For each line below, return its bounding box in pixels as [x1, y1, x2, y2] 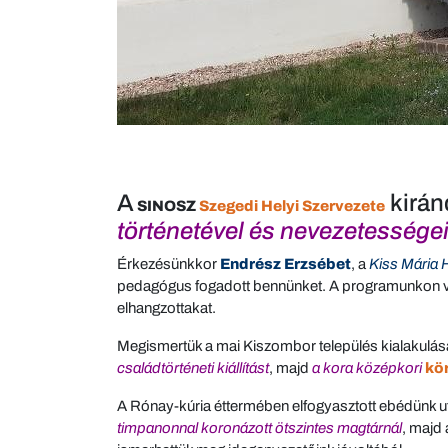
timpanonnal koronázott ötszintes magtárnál [117, 420, 402, 436]
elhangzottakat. [117, 300, 216, 316]
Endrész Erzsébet [220, 256, 351, 272]
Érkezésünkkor [117, 256, 220, 272]
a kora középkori [312, 360, 422, 376]
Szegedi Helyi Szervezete [199, 198, 385, 214]
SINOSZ [134, 198, 199, 214]
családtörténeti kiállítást [117, 360, 269, 376]
